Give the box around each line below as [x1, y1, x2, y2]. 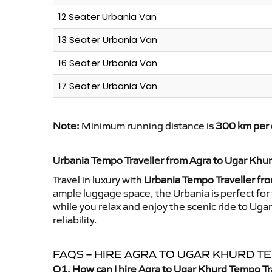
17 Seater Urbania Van [58, 80, 157, 93]
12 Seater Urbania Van [58, 10, 157, 24]
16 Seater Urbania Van [58, 56, 157, 70]
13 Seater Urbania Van [58, 33, 157, 47]
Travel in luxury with [53, 174, 144, 186]
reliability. [53, 214, 97, 226]
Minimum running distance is [80, 120, 216, 132]
